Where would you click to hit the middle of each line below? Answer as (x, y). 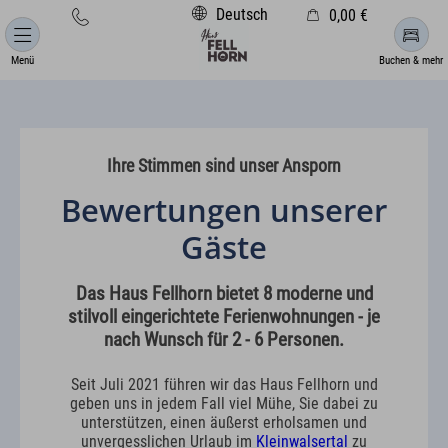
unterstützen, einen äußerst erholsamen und (224, 422)
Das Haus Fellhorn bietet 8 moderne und (224, 293)
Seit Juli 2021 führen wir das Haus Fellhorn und (224, 384)
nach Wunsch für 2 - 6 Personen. (224, 339)
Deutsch (240, 14)
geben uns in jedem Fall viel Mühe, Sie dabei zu (224, 403)
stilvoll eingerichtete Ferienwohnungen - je (224, 316)
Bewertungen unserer (224, 209)
